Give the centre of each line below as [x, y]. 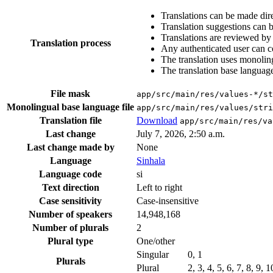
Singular [153, 255]
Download [157, 121]
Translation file [70, 121]
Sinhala [151, 161]
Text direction [70, 188]
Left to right [159, 188]
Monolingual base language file [70, 107]
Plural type [70, 241]
